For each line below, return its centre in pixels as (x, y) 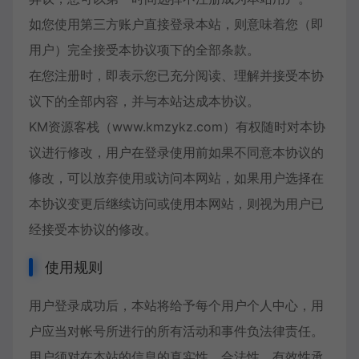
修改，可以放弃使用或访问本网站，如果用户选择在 (176, 178)
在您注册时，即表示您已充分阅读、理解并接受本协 (176, 75)
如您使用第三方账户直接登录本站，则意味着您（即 (176, 24)
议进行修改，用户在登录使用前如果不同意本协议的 (176, 152)
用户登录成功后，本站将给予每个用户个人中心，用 (176, 305)
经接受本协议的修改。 (93, 229)
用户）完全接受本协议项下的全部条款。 (144, 50)
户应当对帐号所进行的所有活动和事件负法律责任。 (176, 331)
